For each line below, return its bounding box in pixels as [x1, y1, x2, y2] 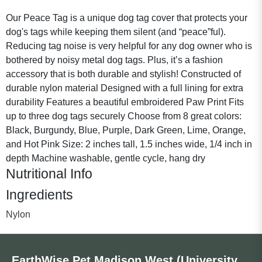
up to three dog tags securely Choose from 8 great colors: [6, 111, 242, 121]
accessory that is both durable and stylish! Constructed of [6, 68, 241, 79]
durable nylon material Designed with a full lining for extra [6, 82, 243, 93]
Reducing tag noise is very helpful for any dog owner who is [6, 40, 252, 51]
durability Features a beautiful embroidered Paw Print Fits [6, 96, 244, 107]
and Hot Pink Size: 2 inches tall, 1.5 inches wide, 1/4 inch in [6, 139, 252, 149]
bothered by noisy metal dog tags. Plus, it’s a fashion [6, 54, 223, 65]
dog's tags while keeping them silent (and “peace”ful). [6, 26, 226, 37]
